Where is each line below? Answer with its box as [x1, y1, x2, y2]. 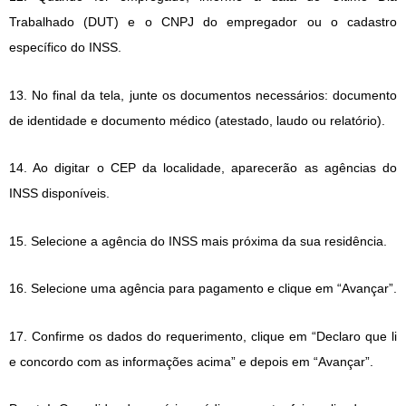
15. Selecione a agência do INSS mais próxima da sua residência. [9, 233, 387, 248]
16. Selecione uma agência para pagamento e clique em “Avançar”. [9, 281, 397, 296]
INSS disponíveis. [9, 186, 110, 201]
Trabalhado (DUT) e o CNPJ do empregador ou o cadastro [9, 14, 397, 30]
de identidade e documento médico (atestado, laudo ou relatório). [9, 112, 385, 128]
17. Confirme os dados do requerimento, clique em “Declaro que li [9, 328, 397, 343]
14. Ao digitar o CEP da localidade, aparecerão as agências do [9, 160, 397, 176]
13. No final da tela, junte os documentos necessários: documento [9, 87, 397, 102]
